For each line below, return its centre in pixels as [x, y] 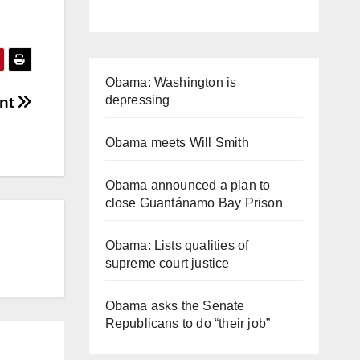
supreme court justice [167, 263]
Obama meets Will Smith [177, 142]
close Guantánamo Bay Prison [194, 202]
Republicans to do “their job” [188, 323]
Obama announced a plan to [188, 185]
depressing [137, 100]
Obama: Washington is [171, 82]
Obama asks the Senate [175, 305]
